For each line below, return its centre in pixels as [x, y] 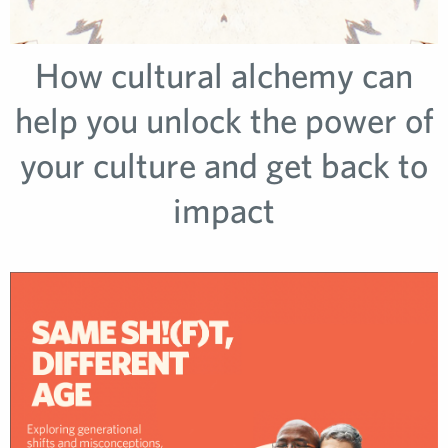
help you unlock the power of [224, 120]
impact [224, 210]
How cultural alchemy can [224, 75]
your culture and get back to [224, 165]
